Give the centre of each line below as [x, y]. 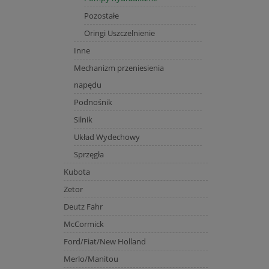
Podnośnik [93, 102]
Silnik [83, 119]
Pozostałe [101, 15]
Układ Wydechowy [107, 137]
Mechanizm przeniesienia [119, 68]
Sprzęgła [89, 154]
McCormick [83, 224]
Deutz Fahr [83, 206]
